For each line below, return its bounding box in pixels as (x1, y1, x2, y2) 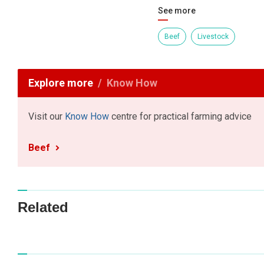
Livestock (197, 32, 229, 41)
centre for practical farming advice (109, 111, 252, 123)
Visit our (28, 111, 65, 123)
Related (18, 199, 68, 215)
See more (157, 6, 196, 16)
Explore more (28, 77, 93, 90)
